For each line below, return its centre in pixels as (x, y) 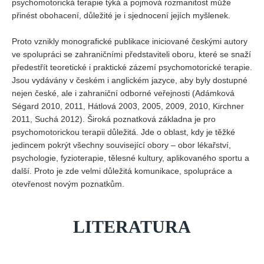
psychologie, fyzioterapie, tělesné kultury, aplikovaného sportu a (131, 158)
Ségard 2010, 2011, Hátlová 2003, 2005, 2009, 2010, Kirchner (128, 106)
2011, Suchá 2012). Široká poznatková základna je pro (114, 119)
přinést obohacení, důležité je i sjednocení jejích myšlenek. (121, 15)
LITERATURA (132, 227)
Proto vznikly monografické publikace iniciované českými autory (130, 41)
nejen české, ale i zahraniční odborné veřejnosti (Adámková (123, 93)
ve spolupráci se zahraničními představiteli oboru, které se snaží (131, 54)
